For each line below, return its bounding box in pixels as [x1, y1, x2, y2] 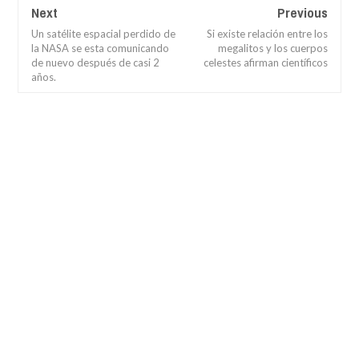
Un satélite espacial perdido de [31, 26, 175, 40]
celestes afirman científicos [204, 55, 328, 69]
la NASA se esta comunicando [31, 41, 169, 54]
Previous [277, 2, 328, 22]
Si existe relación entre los [207, 26, 328, 40]
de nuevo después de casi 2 [31, 55, 159, 69]
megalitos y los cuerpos [218, 41, 328, 54]
